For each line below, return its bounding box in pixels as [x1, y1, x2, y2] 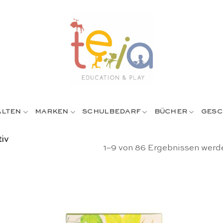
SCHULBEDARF [82, 109, 141, 115]
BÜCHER [154, 109, 188, 115]
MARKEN [35, 109, 69, 115]
